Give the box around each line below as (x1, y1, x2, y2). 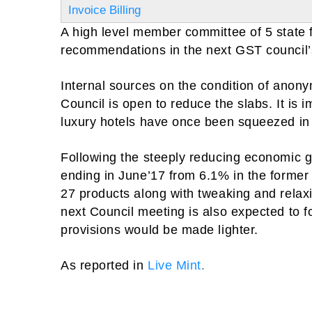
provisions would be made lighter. (61, 223, 258, 237)
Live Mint (148, 258, 201, 272)
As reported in (61, 258, 144, 272)
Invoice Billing (68, 3, 141, 17)
